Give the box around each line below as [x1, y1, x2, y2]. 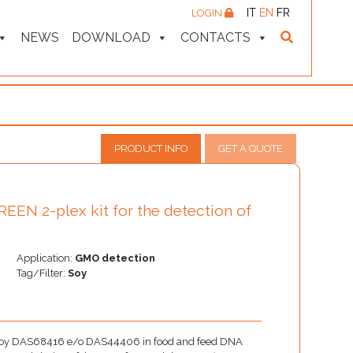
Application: [16, 252, 75, 264]
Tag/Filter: [16, 267, 68, 279]
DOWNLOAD [72, 30, 150, 45]
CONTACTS [180, 30, 251, 45]
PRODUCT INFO [114, 143, 188, 154]
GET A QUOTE [218, 143, 283, 154]
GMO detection [74, 252, 155, 264]
